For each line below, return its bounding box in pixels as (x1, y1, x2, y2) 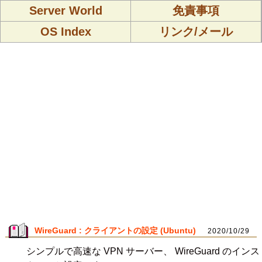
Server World (29, 4, 102, 17)
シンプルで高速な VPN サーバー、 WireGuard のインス (26, 246, 260, 256)
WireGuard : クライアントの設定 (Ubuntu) (35, 226, 196, 235)
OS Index (40, 25, 91, 38)
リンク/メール (159, 25, 233, 38)
